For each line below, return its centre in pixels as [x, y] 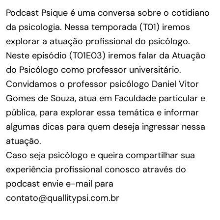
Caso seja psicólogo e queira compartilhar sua [100, 155]
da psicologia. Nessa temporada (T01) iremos [98, 27]
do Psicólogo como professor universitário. [94, 69]
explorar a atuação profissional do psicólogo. [98, 41]
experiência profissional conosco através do [96, 169]
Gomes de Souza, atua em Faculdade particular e [106, 98]
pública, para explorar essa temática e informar [102, 112]
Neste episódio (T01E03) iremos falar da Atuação [106, 55]
